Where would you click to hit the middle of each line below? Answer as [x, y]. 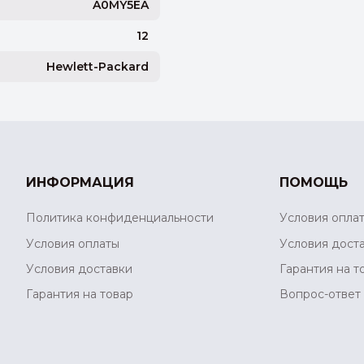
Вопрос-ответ [320, 294]
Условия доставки [79, 269]
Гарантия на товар [80, 294]
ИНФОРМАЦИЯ [80, 183]
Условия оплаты [73, 243]
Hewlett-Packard [98, 66]
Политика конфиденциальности [120, 218]
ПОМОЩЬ [314, 183]
